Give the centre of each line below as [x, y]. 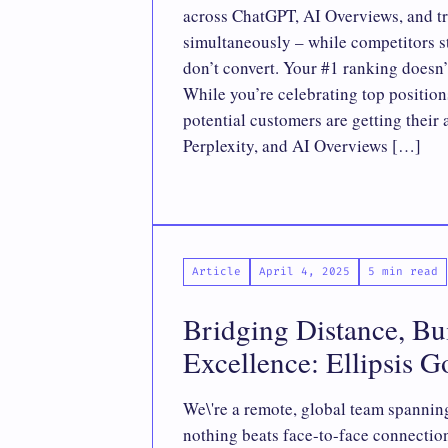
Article [216, 271]
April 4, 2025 [304, 271]
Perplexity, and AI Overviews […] [302, 145]
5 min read [403, 271]
